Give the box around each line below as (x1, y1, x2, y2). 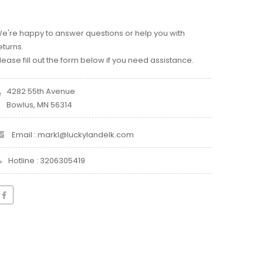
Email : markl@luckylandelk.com (10, 129, 134, 141)
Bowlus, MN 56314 (6, 99, 72, 111)
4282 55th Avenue (6, 86, 75, 97)
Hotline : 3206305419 (8, 155, 85, 167)
